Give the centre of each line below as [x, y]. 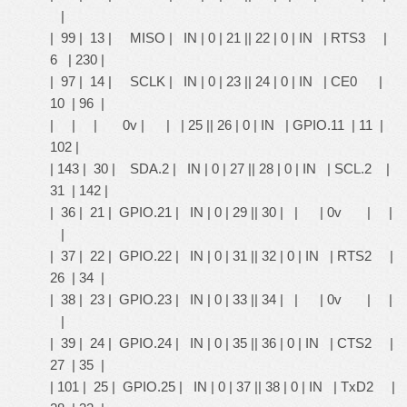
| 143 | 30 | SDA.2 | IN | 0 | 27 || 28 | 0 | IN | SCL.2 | [220, 169]
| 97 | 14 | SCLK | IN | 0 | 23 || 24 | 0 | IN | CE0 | [216, 81]
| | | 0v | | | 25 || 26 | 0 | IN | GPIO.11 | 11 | [217, 125]
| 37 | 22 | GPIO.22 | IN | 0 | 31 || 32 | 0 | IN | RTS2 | [222, 256]
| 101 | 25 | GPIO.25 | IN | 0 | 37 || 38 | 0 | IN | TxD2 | [223, 387]
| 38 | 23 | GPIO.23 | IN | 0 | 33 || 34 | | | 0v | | [223, 299]
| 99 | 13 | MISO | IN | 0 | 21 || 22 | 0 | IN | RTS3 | [218, 38]
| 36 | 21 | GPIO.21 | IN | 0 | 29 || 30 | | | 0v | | [223, 212]
